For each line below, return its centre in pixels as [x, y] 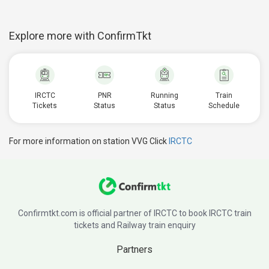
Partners [134, 249]
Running [164, 95]
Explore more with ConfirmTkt [80, 36]
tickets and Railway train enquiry [134, 225]
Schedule [224, 106]
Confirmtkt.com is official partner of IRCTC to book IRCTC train [134, 213]
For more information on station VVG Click [89, 141]
